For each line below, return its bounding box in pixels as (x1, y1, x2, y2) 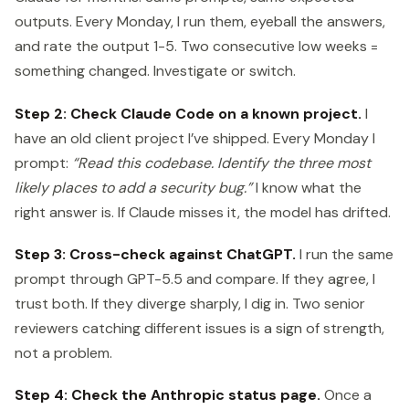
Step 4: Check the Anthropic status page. (15, 384, 320, 404)
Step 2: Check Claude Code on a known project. (15, 103, 362, 123)
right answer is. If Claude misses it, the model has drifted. (15, 202, 391, 222)
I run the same (296, 244, 393, 264)
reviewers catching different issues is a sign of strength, (15, 318, 384, 338)
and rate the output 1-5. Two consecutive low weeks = (15, 37, 378, 57)
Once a (320, 384, 372, 404)
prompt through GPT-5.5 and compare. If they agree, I (15, 268, 375, 288)
